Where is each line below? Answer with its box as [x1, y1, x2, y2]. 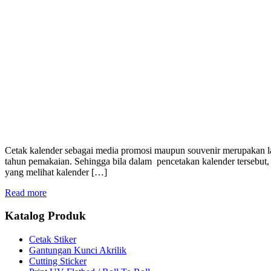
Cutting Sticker [29, 256, 87, 267]
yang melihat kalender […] [5, 166, 107, 177]
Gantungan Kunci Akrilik [29, 245, 126, 256]
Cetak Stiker [29, 234, 76, 245]
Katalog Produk [5, 209, 86, 223]
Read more [5, 187, 47, 198]
